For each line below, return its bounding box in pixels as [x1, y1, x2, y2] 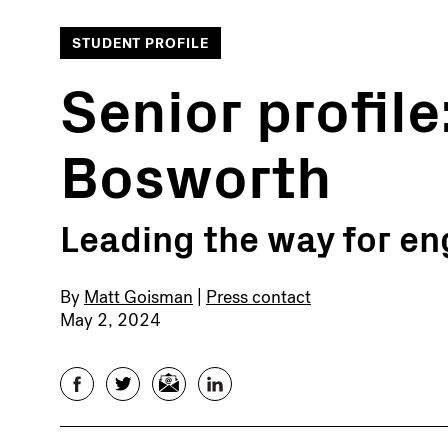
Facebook [65, 371, 133, 393]
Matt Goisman [84, 284, 193, 309]
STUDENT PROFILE [72, 34, 209, 54]
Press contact [206, 284, 311, 309]
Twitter [111, 371, 159, 393]
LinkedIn [203, 371, 262, 393]
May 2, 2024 [60, 307, 161, 332]
